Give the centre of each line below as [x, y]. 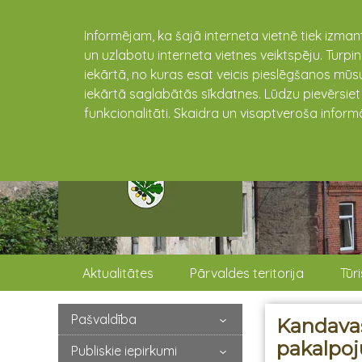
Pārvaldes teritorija [247, 273]
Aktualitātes [118, 273]
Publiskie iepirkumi [124, 350]
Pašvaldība [104, 319]
